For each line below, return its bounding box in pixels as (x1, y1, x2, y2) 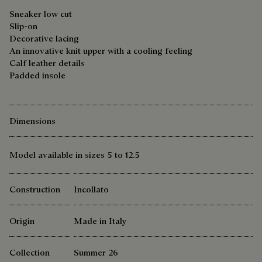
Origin (9, 215, 35, 227)
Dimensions (9, 115, 56, 127)
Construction (9, 184, 60, 195)
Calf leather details (9, 57, 85, 69)
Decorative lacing (9, 33, 79, 44)
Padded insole (9, 70, 65, 81)
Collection (9, 247, 50, 258)
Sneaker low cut (9, 8, 72, 20)
